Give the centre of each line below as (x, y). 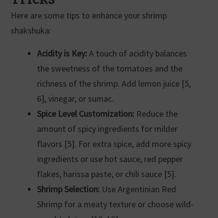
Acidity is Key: (62, 53)
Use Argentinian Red (138, 189)
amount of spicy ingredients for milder (107, 128)
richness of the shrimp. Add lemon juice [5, (114, 83)
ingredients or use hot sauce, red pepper (110, 159)
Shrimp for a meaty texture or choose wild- (115, 204)
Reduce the (156, 113)
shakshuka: (31, 30)
